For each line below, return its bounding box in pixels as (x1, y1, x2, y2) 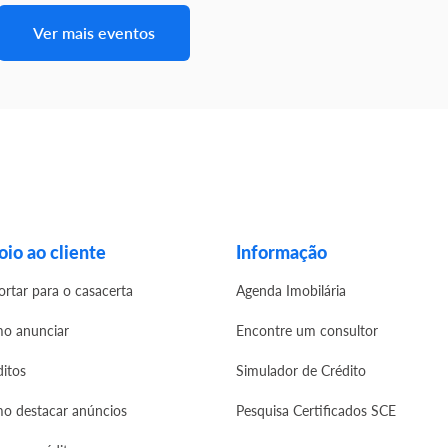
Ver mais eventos (32, 21, 155, 44)
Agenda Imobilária (236, 280, 346, 301)
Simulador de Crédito (236, 360, 366, 381)
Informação (236, 239, 327, 265)
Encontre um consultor (236, 320, 378, 341)
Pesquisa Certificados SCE (236, 400, 396, 421)
